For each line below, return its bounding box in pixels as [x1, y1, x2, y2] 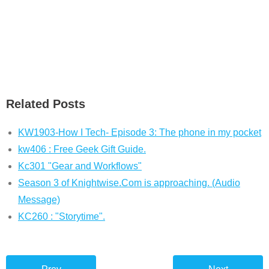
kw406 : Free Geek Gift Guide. [18, 144, 146, 154]
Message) [18, 194, 60, 205]
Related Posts [6, 97, 85, 110]
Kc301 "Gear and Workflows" [18, 160, 142, 171]
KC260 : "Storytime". [18, 211, 105, 222]
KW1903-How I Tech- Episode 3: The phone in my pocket [18, 127, 261, 138]
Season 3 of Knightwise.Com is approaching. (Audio [18, 177, 240, 188]
